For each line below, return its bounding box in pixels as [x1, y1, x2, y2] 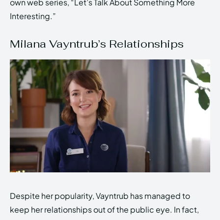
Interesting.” [10, 11, 56, 22]
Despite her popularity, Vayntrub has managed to [10, 191, 190, 201]
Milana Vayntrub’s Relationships [10, 37, 184, 51]
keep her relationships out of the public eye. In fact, [10, 204, 199, 215]
